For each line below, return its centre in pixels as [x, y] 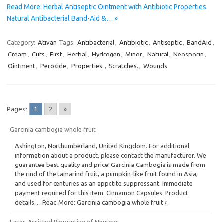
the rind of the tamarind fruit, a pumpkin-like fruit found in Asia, [106, 174]
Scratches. [123, 66]
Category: [22, 42]
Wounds [155, 66]
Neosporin [189, 54]
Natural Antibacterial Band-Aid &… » [62, 18]
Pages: [17, 109]
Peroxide [53, 66]
